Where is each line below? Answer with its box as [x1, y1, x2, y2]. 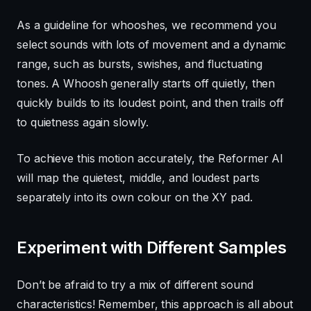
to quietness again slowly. [17, 115, 149, 129]
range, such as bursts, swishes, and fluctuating [17, 56, 262, 71]
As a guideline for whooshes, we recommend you [17, 17, 276, 32]
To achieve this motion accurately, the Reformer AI [17, 151, 284, 165]
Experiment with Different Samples [17, 237, 287, 258]
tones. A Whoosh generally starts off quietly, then [17, 76, 276, 90]
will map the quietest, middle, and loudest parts [17, 170, 260, 185]
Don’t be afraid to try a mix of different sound [17, 277, 253, 292]
